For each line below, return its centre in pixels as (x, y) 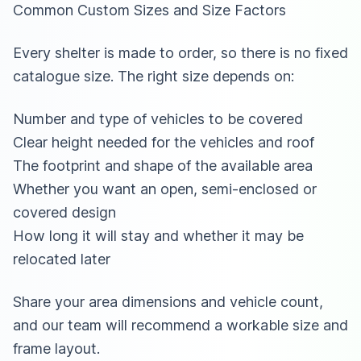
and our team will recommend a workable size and (180, 325)
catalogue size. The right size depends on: (154, 76)
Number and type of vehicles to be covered (158, 118)
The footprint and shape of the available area (163, 165)
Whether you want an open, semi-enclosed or (165, 189)
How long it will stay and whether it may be (158, 235)
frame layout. (56, 348)
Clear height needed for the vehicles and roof (164, 142)
